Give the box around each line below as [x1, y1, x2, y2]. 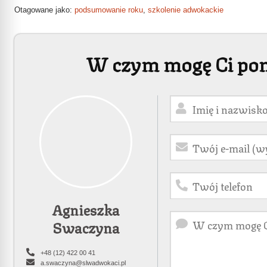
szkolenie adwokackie [148, 5, 223, 14]
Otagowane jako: [14, 5, 74, 14]
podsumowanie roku [74, 5, 143, 14]
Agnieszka [52, 198, 120, 220]
